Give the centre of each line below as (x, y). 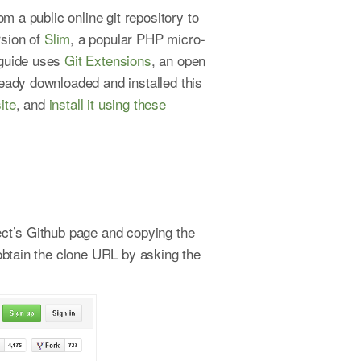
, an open (178, 60)
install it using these (107, 103)
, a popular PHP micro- (138, 38)
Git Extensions (108, 60)
